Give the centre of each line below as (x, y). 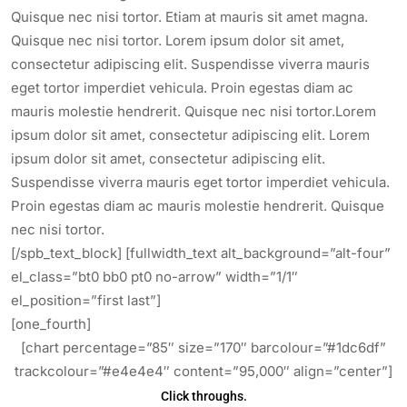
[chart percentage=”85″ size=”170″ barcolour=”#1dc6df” (203, 347)
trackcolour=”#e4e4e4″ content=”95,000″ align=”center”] (203, 371)
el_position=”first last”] (86, 300)
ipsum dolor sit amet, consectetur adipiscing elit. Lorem (190, 135)
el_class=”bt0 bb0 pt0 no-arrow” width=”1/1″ (154, 277)
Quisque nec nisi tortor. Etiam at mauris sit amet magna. (189, 17)
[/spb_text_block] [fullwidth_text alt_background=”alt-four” (201, 253)
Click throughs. (203, 396)
